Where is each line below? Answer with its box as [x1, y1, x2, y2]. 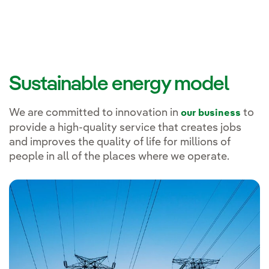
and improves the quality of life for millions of [9, 137, 231, 148]
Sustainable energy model [9, 74, 229, 95]
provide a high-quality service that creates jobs [9, 122, 241, 134]
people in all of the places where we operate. [9, 151, 229, 163]
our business [181, 109, 241, 119]
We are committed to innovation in [9, 107, 181, 119]
